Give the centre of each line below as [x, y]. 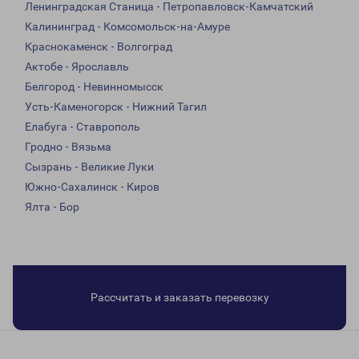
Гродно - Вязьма [68, 147]
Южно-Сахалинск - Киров [92, 187]
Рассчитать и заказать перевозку [179, 298]
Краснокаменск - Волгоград [99, 47]
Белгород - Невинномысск [94, 87]
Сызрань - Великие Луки [89, 167]
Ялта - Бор [52, 207]
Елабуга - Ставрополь [83, 127]
